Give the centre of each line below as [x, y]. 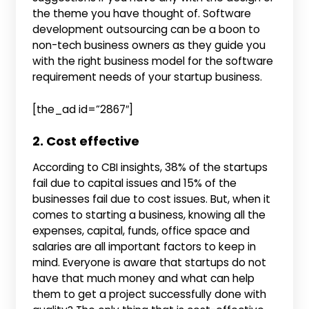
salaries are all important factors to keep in [144, 246]
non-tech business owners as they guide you [149, 46]
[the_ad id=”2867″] [83, 109]
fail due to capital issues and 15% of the [135, 183]
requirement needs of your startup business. [148, 77]
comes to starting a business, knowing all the [149, 215]
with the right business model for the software [153, 61]
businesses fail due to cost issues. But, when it [152, 199]
